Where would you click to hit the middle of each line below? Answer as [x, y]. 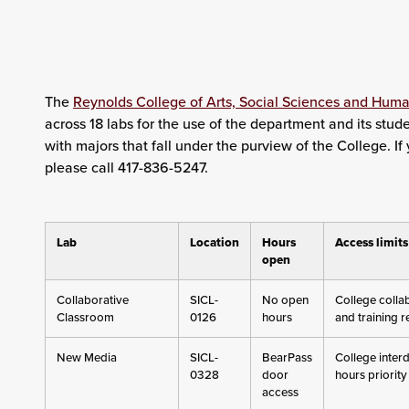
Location [214, 242]
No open [285, 300]
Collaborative [92, 300]
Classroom [85, 317]
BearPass [287, 357]
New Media [86, 357]
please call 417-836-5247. [126, 167]
